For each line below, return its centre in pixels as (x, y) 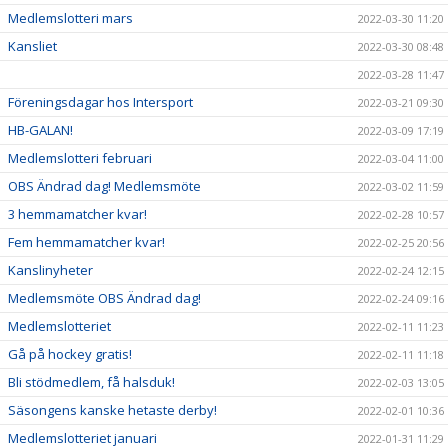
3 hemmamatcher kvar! (77, 214)
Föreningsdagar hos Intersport (100, 102)
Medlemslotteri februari (80, 158)
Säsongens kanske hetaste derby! (112, 410)
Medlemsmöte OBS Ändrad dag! (104, 298)
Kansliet (32, 46)
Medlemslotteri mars (70, 18)
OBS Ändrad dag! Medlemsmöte (104, 186)
